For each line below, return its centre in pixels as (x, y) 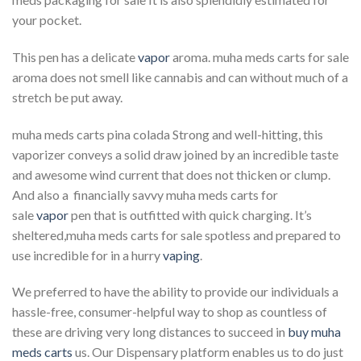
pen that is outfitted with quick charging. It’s (190, 214)
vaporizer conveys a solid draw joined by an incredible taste (175, 154)
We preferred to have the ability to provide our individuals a (175, 292)
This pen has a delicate (75, 56)
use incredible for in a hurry (87, 255)
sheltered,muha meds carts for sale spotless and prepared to (176, 234)
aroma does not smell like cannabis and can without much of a (180, 77)
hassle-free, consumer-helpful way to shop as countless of (170, 312)
